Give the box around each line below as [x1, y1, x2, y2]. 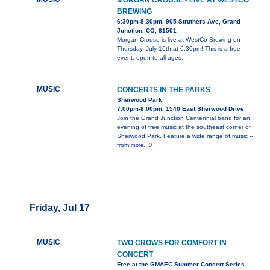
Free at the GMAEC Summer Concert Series [116, 261, 245, 268]
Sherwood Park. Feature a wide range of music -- [116, 133, 253, 140]
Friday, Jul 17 [29, 202, 90, 213]
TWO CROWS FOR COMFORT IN [116, 239, 227, 248]
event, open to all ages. [116, 54, 183, 61]
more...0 [130, 142, 152, 149]
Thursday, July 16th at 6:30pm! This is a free [116, 45, 240, 52]
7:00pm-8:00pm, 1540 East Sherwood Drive [116, 105, 244, 113]
